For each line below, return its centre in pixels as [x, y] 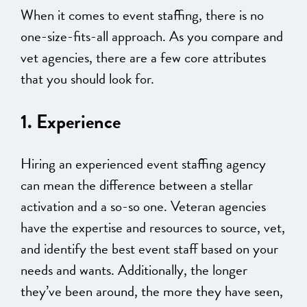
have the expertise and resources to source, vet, [153, 228]
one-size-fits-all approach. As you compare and [152, 37]
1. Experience [71, 122]
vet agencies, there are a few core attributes [143, 58]
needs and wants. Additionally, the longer [134, 270]
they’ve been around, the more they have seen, [152, 292]
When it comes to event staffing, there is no [142, 15]
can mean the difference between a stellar [137, 185]
